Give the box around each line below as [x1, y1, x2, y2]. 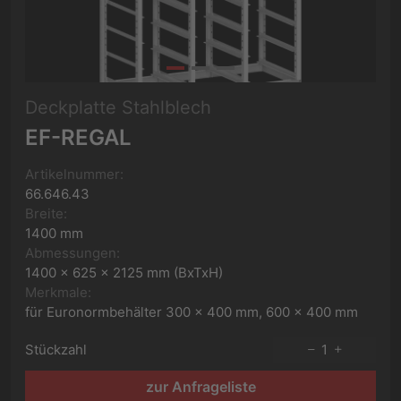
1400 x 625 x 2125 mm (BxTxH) [25, 264, 223, 281]
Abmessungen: [25, 244, 120, 261]
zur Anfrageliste [145, 378, 256, 396]
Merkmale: [25, 284, 91, 301]
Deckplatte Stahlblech [25, 97, 211, 118]
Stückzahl [25, 341, 87, 358]
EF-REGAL [25, 124, 132, 150]
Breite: [25, 205, 67, 222]
